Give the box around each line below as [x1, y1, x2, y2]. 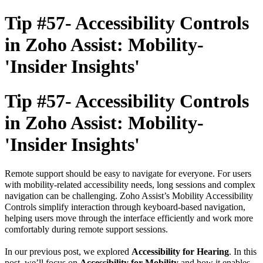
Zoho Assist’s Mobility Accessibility [120, 191, 253, 201]
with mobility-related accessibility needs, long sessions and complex [5, 180, 255, 190]
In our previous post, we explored [5, 247, 131, 257]
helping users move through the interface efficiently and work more [5, 213, 253, 224]
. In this [229, 247, 257, 257]
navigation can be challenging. [5, 191, 120, 201]
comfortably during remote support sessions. [5, 224, 168, 235]
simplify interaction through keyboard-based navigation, [36, 202, 245, 213]
